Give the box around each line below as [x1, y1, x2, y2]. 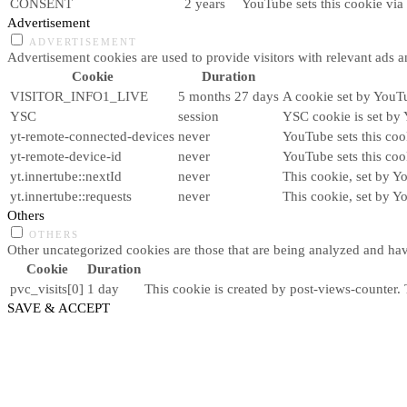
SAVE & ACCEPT [7, 299, 110, 315]
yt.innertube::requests [10, 187, 132, 203]
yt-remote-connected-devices [10, 127, 174, 144]
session [178, 107, 219, 124]
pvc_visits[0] [10, 280, 84, 296]
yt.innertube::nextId [10, 167, 122, 184]
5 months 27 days [178, 87, 279, 104]
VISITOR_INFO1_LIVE [10, 87, 148, 104]
